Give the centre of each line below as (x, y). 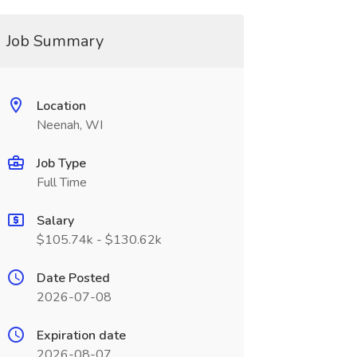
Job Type (61, 163)
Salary (55, 221)
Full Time (61, 182)
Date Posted (73, 278)
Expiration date (81, 335)
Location (61, 106)
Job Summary (55, 41)
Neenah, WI (69, 125)
